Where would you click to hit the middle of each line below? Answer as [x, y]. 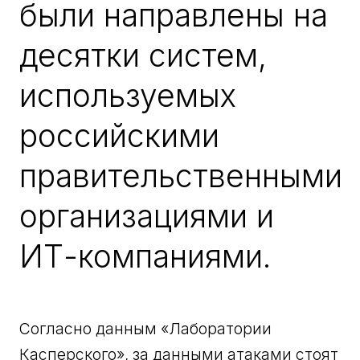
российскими [120, 136]
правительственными [181, 176]
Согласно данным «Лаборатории [146, 328]
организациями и [147, 216]
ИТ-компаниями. [145, 256]
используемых [128, 96]
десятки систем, [143, 55]
